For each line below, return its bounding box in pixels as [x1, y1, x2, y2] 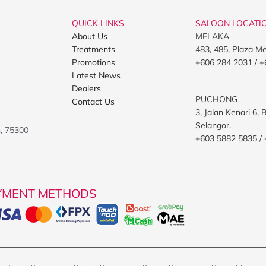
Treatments [72, 43, 115, 55]
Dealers [72, 83, 101, 94]
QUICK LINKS [72, 17, 124, 28]
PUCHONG [195, 93, 238, 104]
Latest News [72, 69, 121, 81]
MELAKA [195, 30, 230, 42]
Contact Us [72, 96, 115, 107]
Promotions [72, 56, 115, 68]
